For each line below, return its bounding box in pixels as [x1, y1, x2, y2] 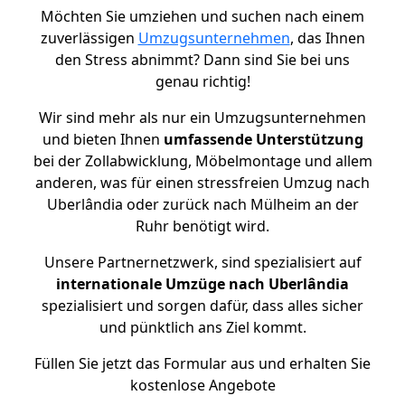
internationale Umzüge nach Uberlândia [56, 274, 349, 294]
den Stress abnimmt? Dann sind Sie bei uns [55, 50, 350, 70]
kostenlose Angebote [129, 375, 276, 395]
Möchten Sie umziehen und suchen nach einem [41, 6, 364, 26]
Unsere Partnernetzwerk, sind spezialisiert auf [43, 252, 362, 272]
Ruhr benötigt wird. [136, 216, 269, 236]
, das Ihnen [289, 28, 365, 48]
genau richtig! [155, 71, 250, 91]
